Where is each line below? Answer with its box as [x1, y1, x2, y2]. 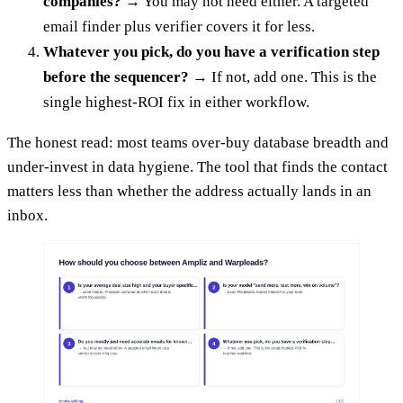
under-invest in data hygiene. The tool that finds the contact [7, 157, 388, 175]
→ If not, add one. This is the [189, 67, 377, 85]
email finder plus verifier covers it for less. [43, 17, 315, 35]
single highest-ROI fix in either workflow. [43, 93, 309, 111]
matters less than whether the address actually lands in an [7, 182, 372, 200]
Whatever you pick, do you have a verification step [43, 42, 380, 60]
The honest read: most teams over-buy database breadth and [7, 133, 389, 151]
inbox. [7, 206, 48, 224]
